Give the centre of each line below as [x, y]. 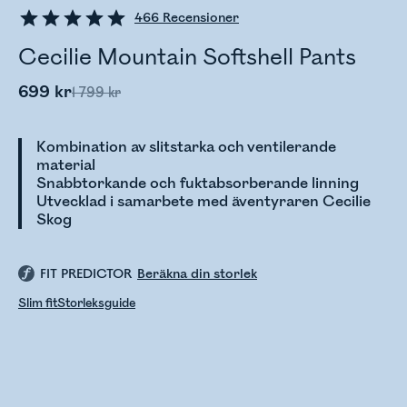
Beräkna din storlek [197, 274]
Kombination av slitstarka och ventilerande [186, 147]
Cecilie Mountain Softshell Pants [187, 57]
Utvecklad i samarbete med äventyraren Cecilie [203, 202]
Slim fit [38, 304]
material [66, 165]
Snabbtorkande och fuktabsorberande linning [198, 184]
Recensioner [199, 18]
